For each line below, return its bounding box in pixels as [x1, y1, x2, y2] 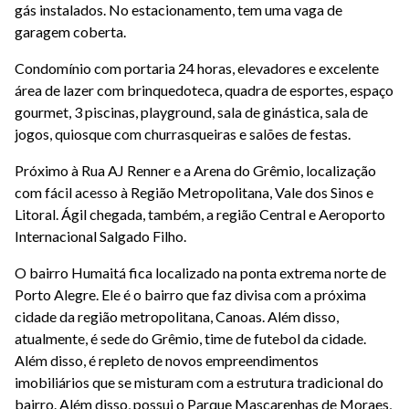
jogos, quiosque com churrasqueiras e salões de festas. [15, 125, 351, 143]
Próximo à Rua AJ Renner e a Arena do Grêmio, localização [15, 162, 376, 180]
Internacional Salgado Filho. [15, 227, 186, 246]
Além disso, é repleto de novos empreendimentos [15, 351, 319, 370]
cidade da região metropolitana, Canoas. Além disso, [15, 308, 339, 326]
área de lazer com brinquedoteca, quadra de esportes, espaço [15, 81, 393, 100]
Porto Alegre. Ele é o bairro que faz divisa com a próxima [15, 286, 366, 304]
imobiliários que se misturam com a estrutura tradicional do [15, 373, 383, 392]
